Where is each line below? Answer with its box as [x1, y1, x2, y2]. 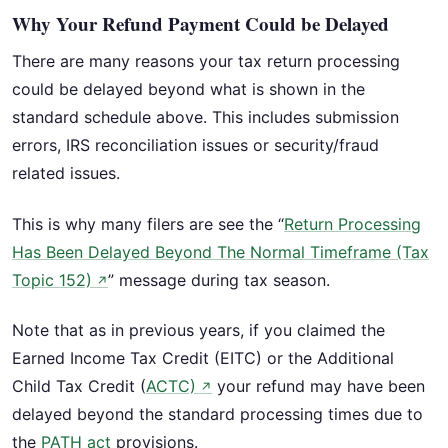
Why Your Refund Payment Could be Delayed [12, 10, 389, 38]
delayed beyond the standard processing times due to [12, 403, 423, 424]
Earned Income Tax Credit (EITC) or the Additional [12, 347, 394, 368]
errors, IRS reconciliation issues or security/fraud [12, 135, 379, 156]
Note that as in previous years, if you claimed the [12, 319, 385, 340]
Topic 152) [12, 269, 92, 290]
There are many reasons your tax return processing [12, 51, 400, 72]
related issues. [12, 163, 120, 184]
